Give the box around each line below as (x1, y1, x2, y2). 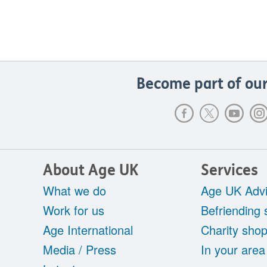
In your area (200, 241, 265, 259)
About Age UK (43, 162, 139, 180)
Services (200, 162, 258, 180)
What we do (43, 182, 106, 200)
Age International (43, 221, 133, 239)
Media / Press (43, 241, 116, 259)
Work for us (43, 201, 104, 219)
